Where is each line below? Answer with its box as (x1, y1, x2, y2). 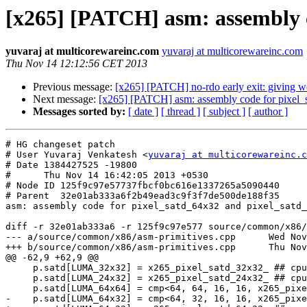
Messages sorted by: (33, 106, 125, 118)
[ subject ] (203, 106, 245, 118)
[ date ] (128, 106, 158, 118)
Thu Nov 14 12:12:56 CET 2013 (5, 58, 147, 70)
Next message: (33, 93, 99, 106)
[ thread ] (161, 106, 200, 118)
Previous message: (33, 81, 115, 93)
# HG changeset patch (5, 139, 115, 150)
